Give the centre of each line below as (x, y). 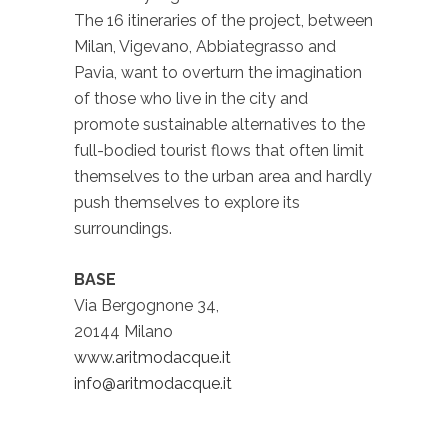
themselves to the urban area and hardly (223, 176)
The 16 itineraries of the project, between (223, 20)
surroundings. (123, 228)
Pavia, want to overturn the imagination (218, 72)
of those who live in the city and (191, 98)
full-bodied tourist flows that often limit (219, 150)
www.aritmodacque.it (152, 357)
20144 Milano (123, 331)
